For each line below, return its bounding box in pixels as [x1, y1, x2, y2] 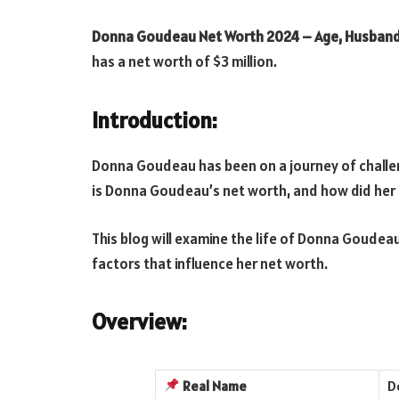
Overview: [92, 307, 187, 337]
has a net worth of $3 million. [92, 52, 277, 71]
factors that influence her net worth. [92, 253, 328, 273]
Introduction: [92, 105, 217, 134]
